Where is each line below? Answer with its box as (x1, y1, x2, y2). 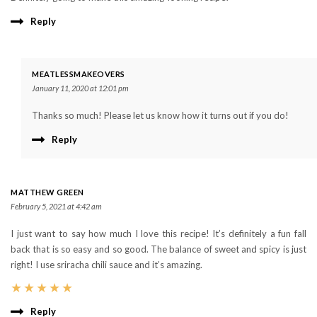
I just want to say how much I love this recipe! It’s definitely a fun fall (11, 227, 306, 239)
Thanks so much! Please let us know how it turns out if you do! (32, 109, 289, 121)
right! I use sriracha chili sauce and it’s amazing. (11, 258, 202, 270)
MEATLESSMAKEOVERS (32, 69, 125, 79)
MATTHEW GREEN (11, 187, 84, 197)
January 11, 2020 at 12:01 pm (32, 83, 129, 93)
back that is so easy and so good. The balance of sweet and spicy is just (11, 243, 306, 255)
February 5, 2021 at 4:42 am (11, 201, 102, 211)
